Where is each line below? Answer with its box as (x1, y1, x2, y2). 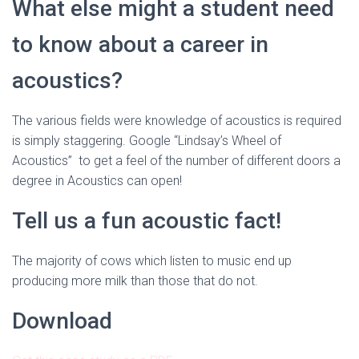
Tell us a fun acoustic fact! (12, 208, 281, 234)
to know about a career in (12, 31, 268, 58)
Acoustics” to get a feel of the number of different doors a (12, 153, 341, 168)
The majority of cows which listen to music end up (12, 253, 292, 268)
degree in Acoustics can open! (12, 173, 182, 188)
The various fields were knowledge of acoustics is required (12, 113, 341, 128)
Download (12, 308, 112, 334)
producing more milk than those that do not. (12, 273, 258, 288)
